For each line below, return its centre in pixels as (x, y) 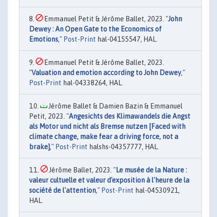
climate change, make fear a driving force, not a (104, 137)
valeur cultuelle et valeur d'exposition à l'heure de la (109, 180)
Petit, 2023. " (49, 116)
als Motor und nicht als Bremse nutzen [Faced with (107, 126)
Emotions (44, 39)
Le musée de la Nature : (151, 170)
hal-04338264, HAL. (92, 83)
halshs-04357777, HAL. (123, 147)
